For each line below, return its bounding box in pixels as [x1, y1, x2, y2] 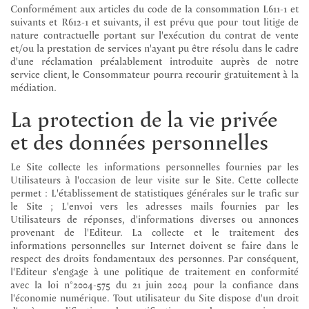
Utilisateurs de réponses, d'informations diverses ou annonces [10, 210, 299, 226]
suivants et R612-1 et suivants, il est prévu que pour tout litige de [10, 13, 299, 29]
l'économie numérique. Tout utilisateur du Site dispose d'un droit [10, 289, 299, 305]
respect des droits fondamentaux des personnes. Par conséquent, [10, 250, 299, 266]
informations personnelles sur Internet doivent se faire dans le [10, 237, 299, 252]
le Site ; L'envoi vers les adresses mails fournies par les [10, 197, 299, 213]
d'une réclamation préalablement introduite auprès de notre [10, 52, 299, 68]
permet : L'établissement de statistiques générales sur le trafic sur [10, 184, 299, 200]
